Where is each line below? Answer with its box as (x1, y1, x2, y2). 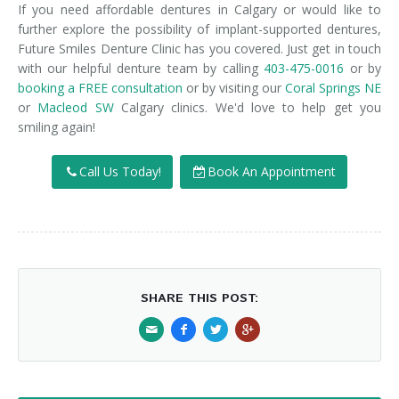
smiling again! (18, 118, 95, 135)
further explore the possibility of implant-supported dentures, (18, 20, 381, 37)
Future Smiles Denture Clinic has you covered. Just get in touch (18, 40, 381, 57)
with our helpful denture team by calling (18, 60, 265, 77)
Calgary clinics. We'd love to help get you (113, 99, 382, 116)
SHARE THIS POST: (141, 289, 258, 307)
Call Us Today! (79, 163, 161, 180)
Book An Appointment (208, 163, 336, 180)
